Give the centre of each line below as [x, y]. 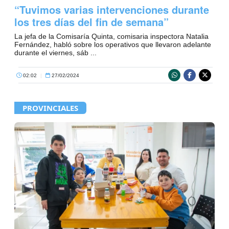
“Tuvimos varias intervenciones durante [112, 10]
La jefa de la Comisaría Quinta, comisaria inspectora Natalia [111, 37]
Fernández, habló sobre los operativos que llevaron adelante [113, 45]
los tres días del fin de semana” [91, 22]
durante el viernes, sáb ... [55, 53]
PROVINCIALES [50, 108]
